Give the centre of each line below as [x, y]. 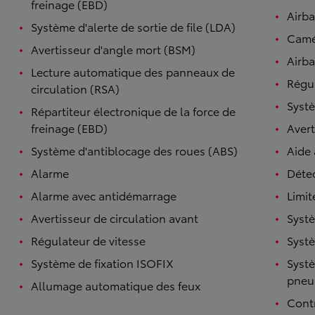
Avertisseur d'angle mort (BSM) [113, 49]
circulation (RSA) [75, 88]
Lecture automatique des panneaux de [133, 71]
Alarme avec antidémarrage [104, 195]
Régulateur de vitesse [88, 240]
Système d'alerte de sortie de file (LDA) [133, 26]
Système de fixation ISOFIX [102, 262]
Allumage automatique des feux [116, 285]
